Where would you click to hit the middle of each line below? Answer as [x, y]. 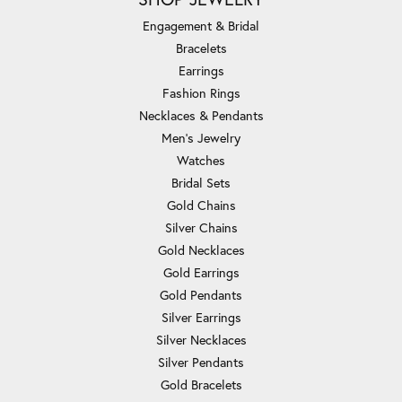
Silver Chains [201, 228]
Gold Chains [201, 205]
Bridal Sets [201, 183]
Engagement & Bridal [201, 26]
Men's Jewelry [201, 138]
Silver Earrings [201, 318]
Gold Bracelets [201, 385]
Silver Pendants [201, 363]
